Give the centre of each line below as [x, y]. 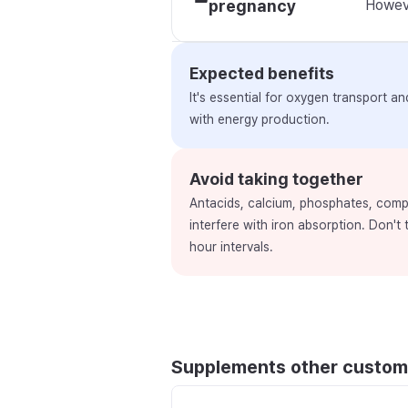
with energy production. [260, 119]
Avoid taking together [276, 179]
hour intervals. [231, 247]
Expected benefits [262, 73]
